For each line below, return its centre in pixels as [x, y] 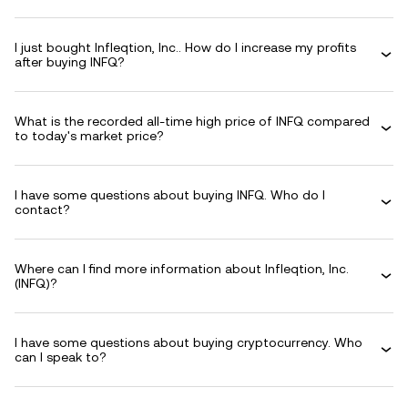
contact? [42, 209]
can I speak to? [61, 357]
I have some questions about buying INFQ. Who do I [170, 195]
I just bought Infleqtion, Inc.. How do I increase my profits [185, 47]
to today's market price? [89, 136]
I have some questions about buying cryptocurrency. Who [189, 342]
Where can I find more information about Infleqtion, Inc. [182, 269]
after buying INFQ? [70, 62]
